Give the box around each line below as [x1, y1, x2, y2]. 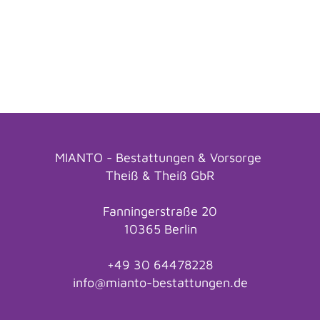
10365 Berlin [123, 221, 197, 236]
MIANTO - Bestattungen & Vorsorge [55, 150, 265, 165]
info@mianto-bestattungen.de [72, 275, 248, 290]
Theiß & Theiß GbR [106, 168, 214, 183]
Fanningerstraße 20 [103, 204, 217, 219]
